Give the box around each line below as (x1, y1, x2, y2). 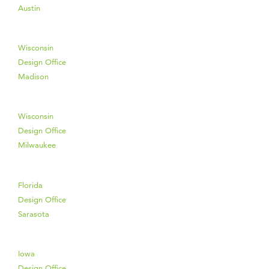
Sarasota (18, 208, 49, 219)
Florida (18, 180, 43, 190)
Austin (18, 2, 40, 13)
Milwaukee (18, 140, 56, 150)
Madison (18, 71, 49, 82)
